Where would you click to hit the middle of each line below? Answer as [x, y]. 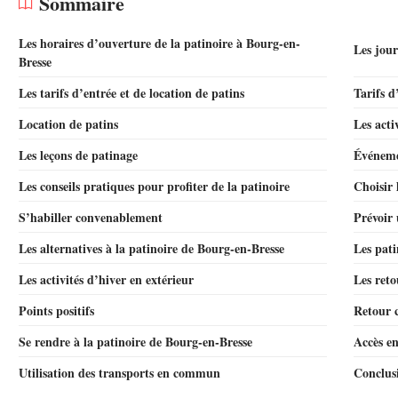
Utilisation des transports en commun [119, 373]
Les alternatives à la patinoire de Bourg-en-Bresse [151, 248]
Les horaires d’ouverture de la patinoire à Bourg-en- [159, 43]
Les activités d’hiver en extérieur [106, 279]
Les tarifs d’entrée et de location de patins [131, 93]
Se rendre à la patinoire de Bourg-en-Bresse [135, 342]
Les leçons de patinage [78, 155]
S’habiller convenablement [91, 217]
